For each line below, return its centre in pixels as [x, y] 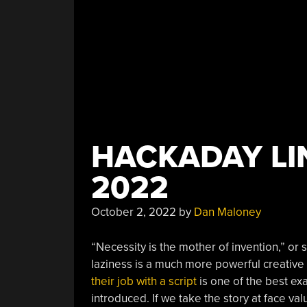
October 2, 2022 [133, 212]
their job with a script [144, 281]
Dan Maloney [227, 212]
